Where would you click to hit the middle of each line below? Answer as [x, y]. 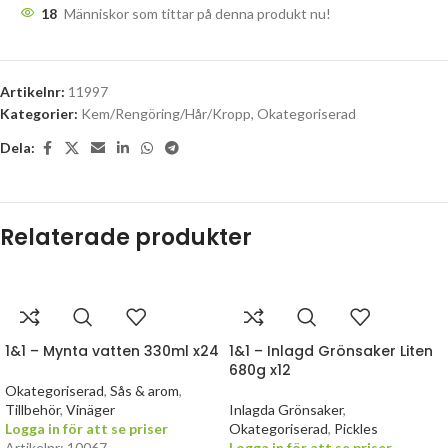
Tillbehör [32, 409]
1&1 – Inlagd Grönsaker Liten [331, 350]
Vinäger [90, 409]
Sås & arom [144, 390]
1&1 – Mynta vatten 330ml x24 [112, 350]
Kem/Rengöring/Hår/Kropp [166, 113]
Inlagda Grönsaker [286, 409]
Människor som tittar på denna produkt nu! [197, 13]
